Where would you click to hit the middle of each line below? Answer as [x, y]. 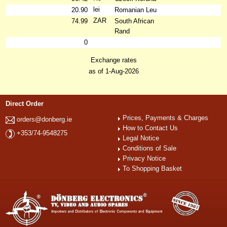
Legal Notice [141, 138]
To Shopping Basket [153, 168]
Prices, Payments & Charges [166, 118]
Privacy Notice [144, 158]
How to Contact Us [150, 128]
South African [135, 21]
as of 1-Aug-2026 [113, 71]
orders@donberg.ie [45, 119]
